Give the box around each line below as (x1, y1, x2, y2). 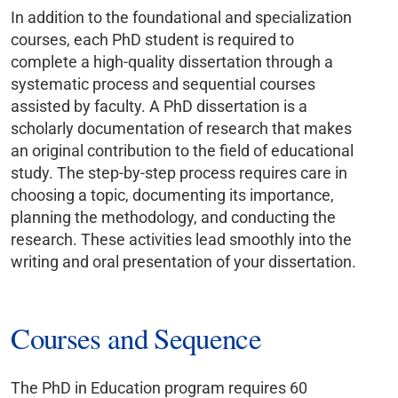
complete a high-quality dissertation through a (11, 52, 334, 72)
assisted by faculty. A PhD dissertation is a (11, 97, 308, 116)
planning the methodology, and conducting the (11, 208, 337, 227)
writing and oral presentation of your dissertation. (11, 252, 357, 272)
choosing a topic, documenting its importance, (11, 186, 335, 205)
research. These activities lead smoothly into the (11, 230, 353, 250)
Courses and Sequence (11, 318, 261, 358)
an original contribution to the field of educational (11, 141, 354, 161)
